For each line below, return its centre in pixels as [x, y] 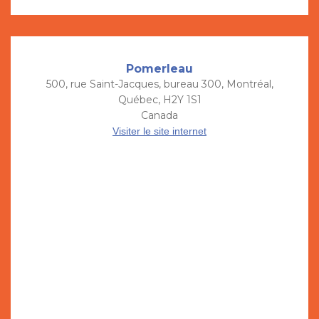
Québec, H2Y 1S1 [159, 100]
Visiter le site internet [159, 131]
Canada [159, 116]
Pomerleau [159, 69]
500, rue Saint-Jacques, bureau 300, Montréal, [159, 84]
